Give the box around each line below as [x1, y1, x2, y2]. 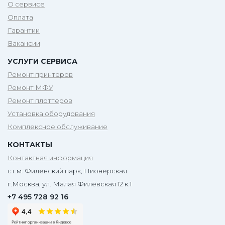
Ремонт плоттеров [8, 96, 72, 105]
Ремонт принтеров [8, 70, 73, 79]
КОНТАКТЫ [8, 140, 52, 150]
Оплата [8, 13, 33, 22]
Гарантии [8, 26, 40, 35]
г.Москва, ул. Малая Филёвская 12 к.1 [8, 180, 132, 188]
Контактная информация [8, 154, 93, 162]
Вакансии [8, 39, 40, 48]
